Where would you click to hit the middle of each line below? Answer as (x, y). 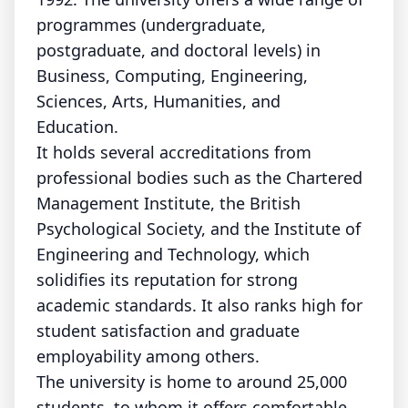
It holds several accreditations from (174, 152)
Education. (82, 127)
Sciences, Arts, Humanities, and (158, 101)
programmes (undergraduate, (151, 25)
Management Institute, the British (168, 203)
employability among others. (148, 356)
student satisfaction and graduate (168, 331)
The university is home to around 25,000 (192, 382)
